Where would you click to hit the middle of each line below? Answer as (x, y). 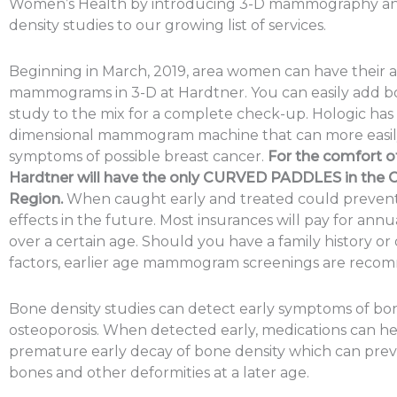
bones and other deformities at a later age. (159, 372)
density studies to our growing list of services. (167, 25)
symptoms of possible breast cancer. (138, 156)
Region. (38, 198)
